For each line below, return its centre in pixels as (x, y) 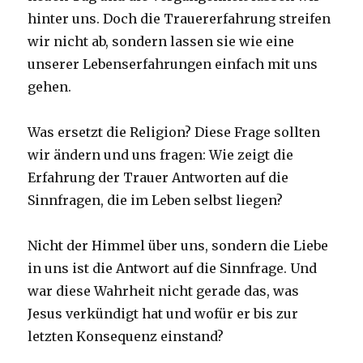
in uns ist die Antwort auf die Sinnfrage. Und (173, 268)
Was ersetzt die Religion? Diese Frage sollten (174, 132)
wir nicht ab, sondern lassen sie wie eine (161, 41)
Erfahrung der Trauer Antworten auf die (158, 177)
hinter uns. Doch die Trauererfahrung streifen (179, 18)
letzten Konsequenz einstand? (126, 336)
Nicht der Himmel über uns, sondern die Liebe (178, 245)
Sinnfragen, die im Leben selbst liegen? (156, 200)
